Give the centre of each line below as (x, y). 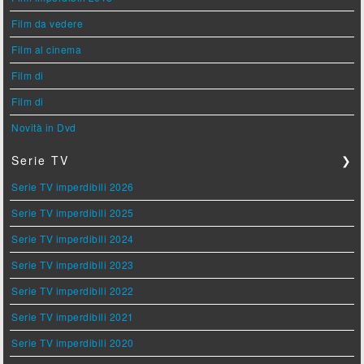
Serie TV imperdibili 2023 (73, 265)
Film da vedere (48, 24)
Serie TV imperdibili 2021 (73, 317)
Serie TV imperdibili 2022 (73, 291)
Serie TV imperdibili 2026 (73, 187)
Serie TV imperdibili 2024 (73, 239)
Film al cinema (47, 50)
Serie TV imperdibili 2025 (73, 213)
